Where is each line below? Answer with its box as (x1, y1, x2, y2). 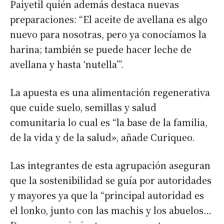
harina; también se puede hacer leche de (10, 42, 191, 55)
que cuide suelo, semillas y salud (10, 100, 156, 113)
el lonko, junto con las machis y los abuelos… (10, 203, 211, 216)
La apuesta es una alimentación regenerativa (10, 85, 210, 98)
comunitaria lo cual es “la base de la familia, (10, 115, 207, 128)
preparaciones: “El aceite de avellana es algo (10, 12, 207, 25)
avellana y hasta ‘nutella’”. (10, 57, 123, 70)
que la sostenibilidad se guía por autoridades (10, 173, 211, 186)
